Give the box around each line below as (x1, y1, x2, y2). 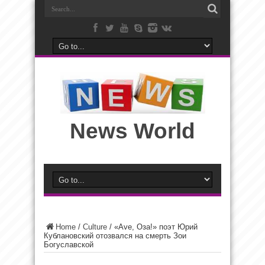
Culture (83, 222, 107, 231)
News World (70, 119, 195, 143)
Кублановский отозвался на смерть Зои (44, 231, 186, 240)
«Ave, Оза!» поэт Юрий (114, 222, 198, 231)
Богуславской (44, 240, 93, 249)
